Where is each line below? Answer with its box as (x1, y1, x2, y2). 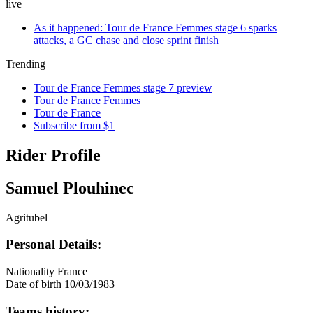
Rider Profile (6, 145, 101, 164)
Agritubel (6, 211, 48, 224)
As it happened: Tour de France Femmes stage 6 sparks (34, 22, 277, 34)
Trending (6, 58, 45, 70)
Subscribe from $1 (34, 119, 115, 131)
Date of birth (6, 278, 61, 291)
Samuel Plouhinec (6, 178, 134, 197)
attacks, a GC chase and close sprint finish (34, 34, 219, 46)
